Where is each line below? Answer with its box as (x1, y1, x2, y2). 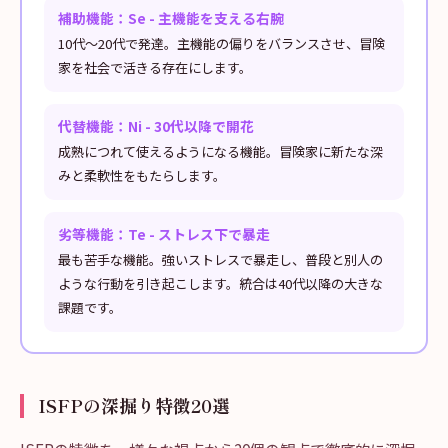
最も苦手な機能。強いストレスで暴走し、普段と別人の (58, 250, 383, 269)
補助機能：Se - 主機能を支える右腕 (58, 8, 284, 28)
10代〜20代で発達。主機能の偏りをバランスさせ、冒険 (58, 34, 385, 53)
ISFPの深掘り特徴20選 (38, 393, 230, 418)
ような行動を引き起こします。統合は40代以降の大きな (58, 274, 383, 293)
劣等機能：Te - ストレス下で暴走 (58, 224, 270, 244)
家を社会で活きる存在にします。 (58, 58, 252, 77)
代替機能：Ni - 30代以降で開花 (58, 116, 254, 136)
